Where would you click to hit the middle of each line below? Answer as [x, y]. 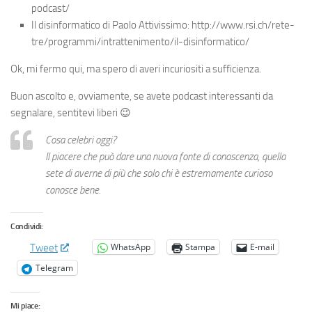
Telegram [54, 268]
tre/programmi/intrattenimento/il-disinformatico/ [140, 42]
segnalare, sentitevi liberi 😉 [71, 113]
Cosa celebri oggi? [81, 140]
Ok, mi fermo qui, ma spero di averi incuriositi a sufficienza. [136, 69]
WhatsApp [131, 247]
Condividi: [27, 226]
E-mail [263, 247]
